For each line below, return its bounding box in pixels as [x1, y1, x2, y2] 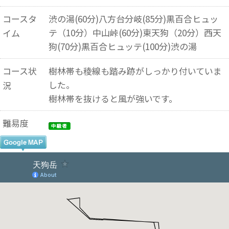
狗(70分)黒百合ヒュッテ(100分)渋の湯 [48, 40, 197, 53]
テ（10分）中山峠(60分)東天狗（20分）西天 [48, 26, 221, 39]
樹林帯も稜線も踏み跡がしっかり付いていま [48, 64, 222, 77]
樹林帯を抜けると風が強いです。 [48, 92, 177, 105]
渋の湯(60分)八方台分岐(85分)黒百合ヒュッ [48, 12, 218, 25]
